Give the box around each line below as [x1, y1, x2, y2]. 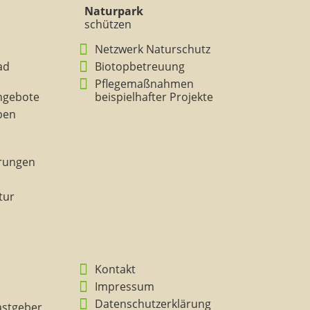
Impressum [94, 279, 154, 294]
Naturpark [84, 3, 143, 19]
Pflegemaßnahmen [94, 76, 194, 91]
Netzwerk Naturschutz [94, 42, 210, 57]
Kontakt [94, 262, 136, 277]
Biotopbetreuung [94, 59, 185, 74]
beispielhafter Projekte [94, 89, 213, 104]
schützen [84, 17, 131, 32]
